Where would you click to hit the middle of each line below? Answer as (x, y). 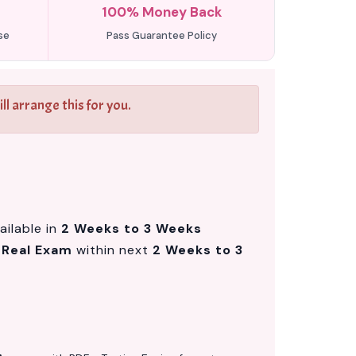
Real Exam (37, 250)
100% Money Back (161, 12)
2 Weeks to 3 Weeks (132, 228)
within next (112, 250)
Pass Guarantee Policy (161, 35)
